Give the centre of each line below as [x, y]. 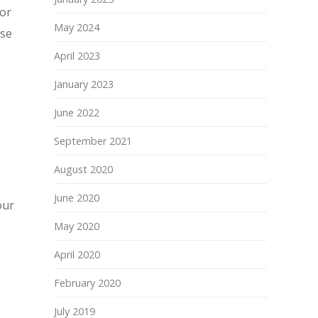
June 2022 [77, 113]
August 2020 [83, 169]
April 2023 [77, 56]
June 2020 [77, 198]
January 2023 [84, 84]
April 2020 [77, 254]
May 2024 [77, 27]
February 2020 [87, 283]
